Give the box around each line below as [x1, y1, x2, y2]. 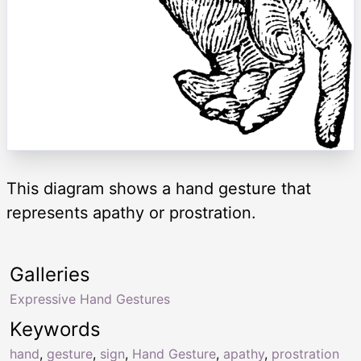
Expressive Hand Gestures [10, 291, 170, 308]
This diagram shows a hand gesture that [6, 179, 311, 199]
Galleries [10, 263, 90, 287]
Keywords [10, 317, 101, 342]
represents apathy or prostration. [6, 203, 256, 223]
